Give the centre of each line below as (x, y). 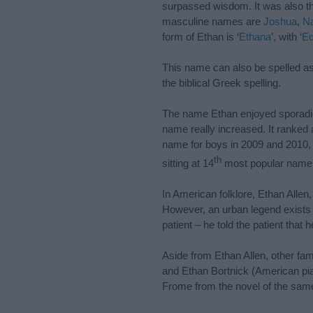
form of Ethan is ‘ (201, 36)
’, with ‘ (286, 36)
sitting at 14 (188, 163)
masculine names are (213, 21)
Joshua (280, 21)
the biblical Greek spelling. (221, 82)
